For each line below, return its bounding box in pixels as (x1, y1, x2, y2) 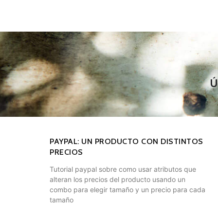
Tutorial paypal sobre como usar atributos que (50, 165, 196, 174)
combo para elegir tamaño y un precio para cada (50, 185, 205, 194)
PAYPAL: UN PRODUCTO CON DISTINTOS (50, 137, 203, 146)
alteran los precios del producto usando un (50, 175, 185, 184)
